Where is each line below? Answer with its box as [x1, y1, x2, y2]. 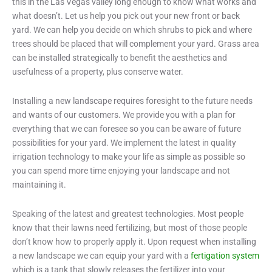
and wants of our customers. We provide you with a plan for [12, 110, 236, 120]
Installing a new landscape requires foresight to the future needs [12, 96, 253, 106]
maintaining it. [12, 180, 66, 189]
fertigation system [191, 251, 259, 260]
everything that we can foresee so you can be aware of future [12, 124, 241, 134]
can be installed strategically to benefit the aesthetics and [12, 53, 227, 63]
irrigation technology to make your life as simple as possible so [12, 152, 245, 161]
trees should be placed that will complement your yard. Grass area [12, 39, 259, 49]
